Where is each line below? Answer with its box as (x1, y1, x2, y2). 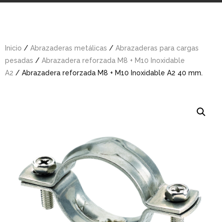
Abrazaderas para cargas (115, 44, 199, 52)
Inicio (5, 44, 22, 52)
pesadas (5, 56, 33, 64)
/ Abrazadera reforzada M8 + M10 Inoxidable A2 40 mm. (13, 68, 203, 77)
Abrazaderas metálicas (30, 44, 107, 52)
